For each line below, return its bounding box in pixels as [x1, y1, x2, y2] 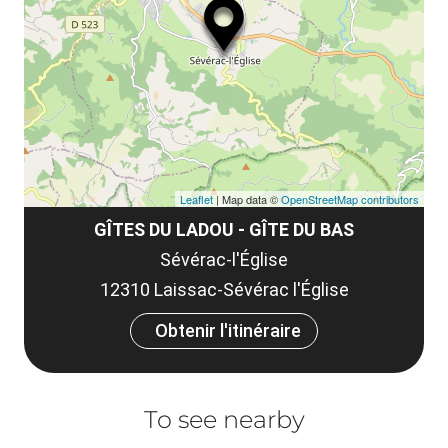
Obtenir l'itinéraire [155, 319, 301, 341]
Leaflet [180, 190, 213, 207]
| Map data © [213, 190, 281, 207]
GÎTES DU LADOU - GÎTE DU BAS [94, 218, 354, 240]
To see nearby [143, 404, 305, 434]
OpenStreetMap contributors [281, 190, 419, 207]
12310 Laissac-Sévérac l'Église [99, 278, 349, 300]
